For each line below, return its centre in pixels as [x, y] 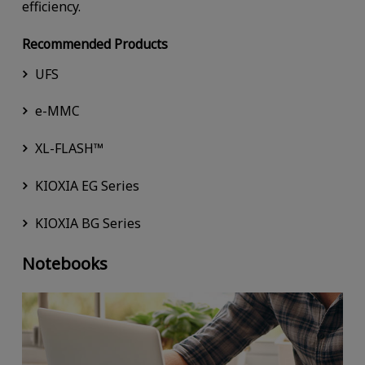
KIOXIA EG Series [87, 186]
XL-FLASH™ [69, 149]
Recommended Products [95, 44]
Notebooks [64, 264]
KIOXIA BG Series [88, 224]
